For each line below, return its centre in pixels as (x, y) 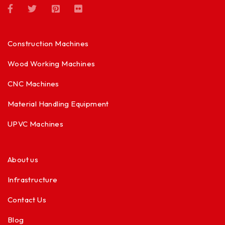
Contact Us (27, 199)
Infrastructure (33, 179)
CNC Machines (33, 83)
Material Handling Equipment (58, 103)
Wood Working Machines (51, 63)
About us (23, 159)
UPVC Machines (36, 124)
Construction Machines (48, 43)
